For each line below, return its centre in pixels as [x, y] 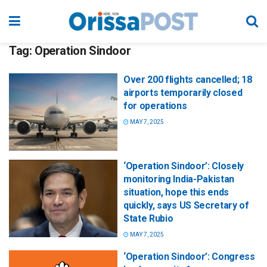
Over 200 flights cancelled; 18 [188, 80]
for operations [155, 106]
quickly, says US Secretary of [186, 206]
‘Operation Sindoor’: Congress [189, 257]
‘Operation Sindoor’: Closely [184, 166]
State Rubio [148, 219]
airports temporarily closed [183, 93]
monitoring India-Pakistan [179, 179]
